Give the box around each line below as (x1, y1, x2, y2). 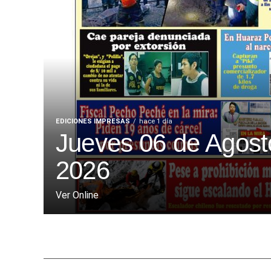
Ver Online (56, 189, 99, 201)
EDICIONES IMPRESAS (56, 117, 130, 126)
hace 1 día (139, 117, 172, 126)
